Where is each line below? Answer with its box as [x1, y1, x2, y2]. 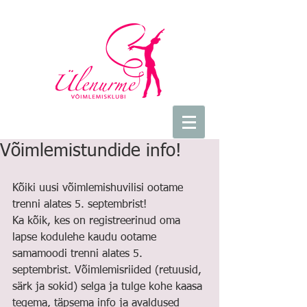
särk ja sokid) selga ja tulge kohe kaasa [12, 282, 206, 293]
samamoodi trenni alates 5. [12, 249, 146, 260]
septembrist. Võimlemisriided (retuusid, [12, 265, 205, 276]
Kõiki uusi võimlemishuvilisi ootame [12, 183, 186, 194]
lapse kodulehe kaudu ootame [12, 232, 160, 243]
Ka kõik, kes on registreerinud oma [12, 216, 184, 227]
